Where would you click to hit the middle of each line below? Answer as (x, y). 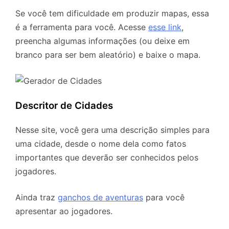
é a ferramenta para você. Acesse (82, 27)
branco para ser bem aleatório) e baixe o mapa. (108, 55)
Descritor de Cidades (64, 105)
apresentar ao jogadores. (64, 211)
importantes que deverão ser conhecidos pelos (107, 157)
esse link (165, 27)
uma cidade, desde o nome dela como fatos (101, 143)
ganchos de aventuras (100, 197)
